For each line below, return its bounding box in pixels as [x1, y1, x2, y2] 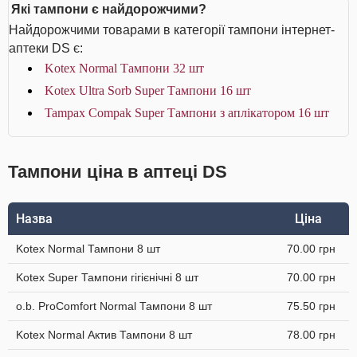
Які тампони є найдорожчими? [11, 2, 206, 16]
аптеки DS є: [9, 41, 83, 55]
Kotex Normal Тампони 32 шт [45, 61, 204, 75]
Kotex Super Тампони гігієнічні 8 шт [16, 271, 198, 284]
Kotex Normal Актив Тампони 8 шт [16, 328, 192, 341]
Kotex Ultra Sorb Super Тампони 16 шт [45, 84, 251, 97]
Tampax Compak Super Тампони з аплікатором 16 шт [45, 106, 329, 120]
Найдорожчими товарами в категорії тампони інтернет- [9, 23, 335, 37]
